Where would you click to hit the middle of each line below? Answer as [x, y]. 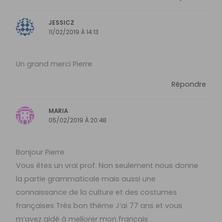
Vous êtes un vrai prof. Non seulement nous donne [107, 165]
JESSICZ [62, 23]
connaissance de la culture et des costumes [97, 192]
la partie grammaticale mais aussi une [86, 179]
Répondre [189, 84]
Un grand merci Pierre [54, 64]
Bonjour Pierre [40, 152]
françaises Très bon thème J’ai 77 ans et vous [99, 205]
